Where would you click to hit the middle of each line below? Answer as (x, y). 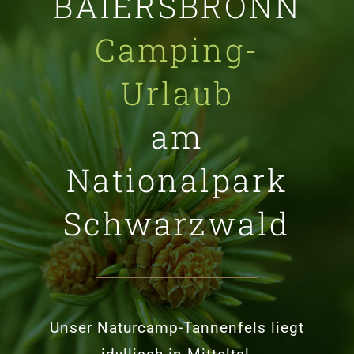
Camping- (177, 49)
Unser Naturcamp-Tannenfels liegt (177, 327)
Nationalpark (177, 179)
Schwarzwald (177, 223)
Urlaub (177, 92)
